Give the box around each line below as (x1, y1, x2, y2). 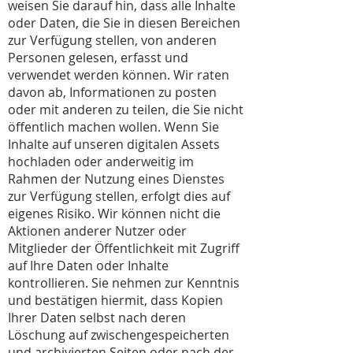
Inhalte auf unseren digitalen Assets (8, 136, 220, 153)
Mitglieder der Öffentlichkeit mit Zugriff (8, 240, 240, 257)
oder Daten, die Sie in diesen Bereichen (8, 14, 240, 32)
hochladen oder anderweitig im (8, 153, 194, 170)
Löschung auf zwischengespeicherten (8, 326, 229, 344)
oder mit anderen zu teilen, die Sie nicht (8, 101, 243, 118)
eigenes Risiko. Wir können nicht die (8, 205, 221, 222)
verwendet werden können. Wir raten (8, 66, 229, 84)
